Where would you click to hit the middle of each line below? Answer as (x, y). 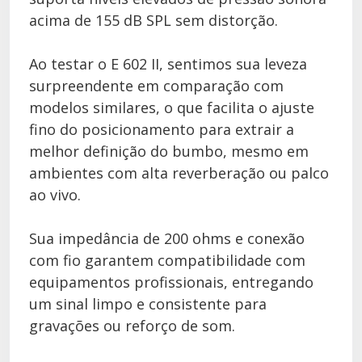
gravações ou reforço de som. (132, 326)
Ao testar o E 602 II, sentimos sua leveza (168, 64)
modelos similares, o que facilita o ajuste (172, 107)
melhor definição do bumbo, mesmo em (169, 151)
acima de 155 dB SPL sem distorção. (154, 20)
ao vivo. (55, 195)
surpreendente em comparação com (156, 86)
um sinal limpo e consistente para (148, 304)
